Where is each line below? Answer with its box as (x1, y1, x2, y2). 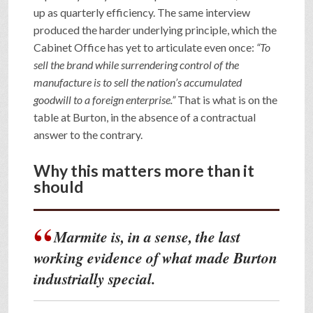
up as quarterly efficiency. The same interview (34, 5, 250, 19)
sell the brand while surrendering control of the (34, 57, 239, 71)
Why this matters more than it (34, 160, 254, 180)
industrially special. (34, 268, 155, 289)
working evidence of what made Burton (34, 247, 277, 268)
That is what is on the (175, 92, 277, 106)
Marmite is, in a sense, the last (54, 226, 241, 247)
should (34, 176, 83, 196)
